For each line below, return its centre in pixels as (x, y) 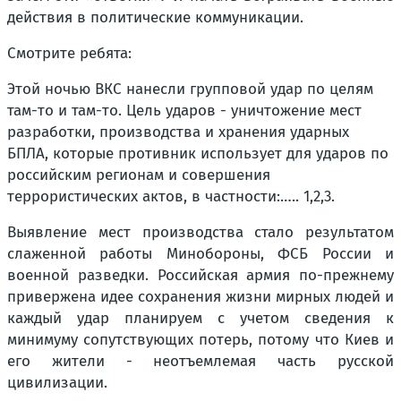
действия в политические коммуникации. (155, 17)
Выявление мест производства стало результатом (200, 232)
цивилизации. (57, 382)
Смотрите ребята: (69, 53)
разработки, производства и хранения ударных (178, 132)
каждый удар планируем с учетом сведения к (200, 318)
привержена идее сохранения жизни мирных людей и (200, 296)
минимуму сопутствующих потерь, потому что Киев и (200, 339)
